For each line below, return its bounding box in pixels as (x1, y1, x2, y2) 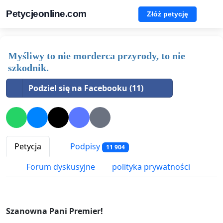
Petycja (14, 141, 41, 152)
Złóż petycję (147, 9, 188, 18)
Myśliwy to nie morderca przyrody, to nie (8, 50, 185, 61)
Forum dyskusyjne (24, 161, 95, 173)
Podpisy (68, 141, 102, 152)
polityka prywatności (112, 161, 190, 173)
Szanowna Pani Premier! (6, 206, 103, 217)
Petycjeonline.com (6, 8, 87, 19)
